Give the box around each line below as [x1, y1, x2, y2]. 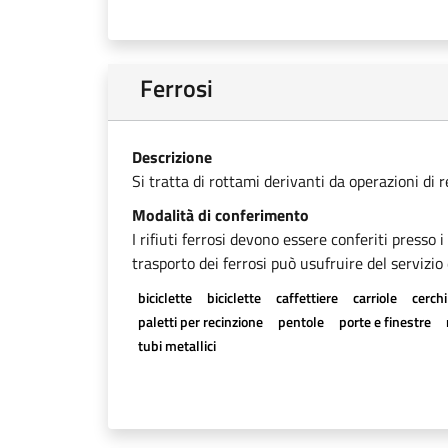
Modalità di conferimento [132, 203, 309, 227]
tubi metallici [137, 335, 216, 356]
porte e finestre [338, 311, 431, 332]
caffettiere [275, 287, 338, 308]
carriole [353, 287, 398, 308]
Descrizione [132, 145, 212, 169]
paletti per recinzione [137, 311, 263, 332]
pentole [277, 311, 324, 332]
